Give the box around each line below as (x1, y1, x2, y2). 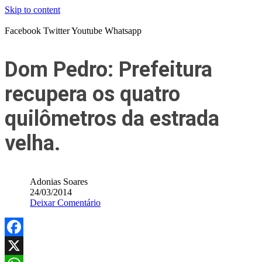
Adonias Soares (30, 177, 88, 187)
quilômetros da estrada (5, 106, 219, 131)
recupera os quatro (5, 82, 180, 106)
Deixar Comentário (30, 198, 101, 208)
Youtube (71, 26, 102, 36)
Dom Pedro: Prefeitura (5, 57, 212, 82)
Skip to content (5, 5, 60, 15)
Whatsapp (105, 26, 142, 36)
